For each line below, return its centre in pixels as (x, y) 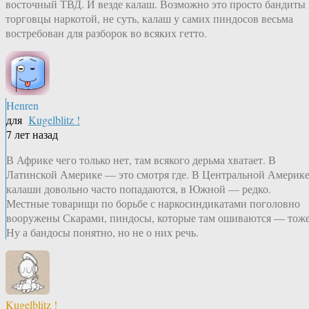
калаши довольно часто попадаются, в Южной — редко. (139, 189)
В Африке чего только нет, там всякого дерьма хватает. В (141, 160)
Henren (22, 106)
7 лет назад (32, 134)
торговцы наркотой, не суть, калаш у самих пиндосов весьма (149, 19)
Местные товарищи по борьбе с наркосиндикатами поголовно (153, 203)
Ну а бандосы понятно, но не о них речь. (102, 232)
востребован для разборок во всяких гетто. (106, 33)
